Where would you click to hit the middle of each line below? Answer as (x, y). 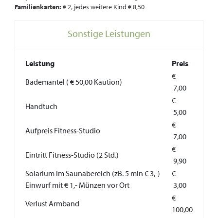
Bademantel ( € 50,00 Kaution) (74, 82)
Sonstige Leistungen (109, 33)
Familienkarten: (38, 7)
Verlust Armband (52, 203)
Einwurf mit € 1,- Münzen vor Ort (77, 185)
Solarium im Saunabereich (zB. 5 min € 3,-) (93, 173)
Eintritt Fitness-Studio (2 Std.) (72, 155)
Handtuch (41, 106)
